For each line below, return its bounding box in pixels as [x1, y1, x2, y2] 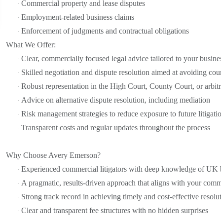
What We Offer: [6, 40, 56, 49]
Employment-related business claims [21, 12, 134, 21]
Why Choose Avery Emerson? [6, 150, 101, 159]
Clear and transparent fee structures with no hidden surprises [21, 206, 208, 215]
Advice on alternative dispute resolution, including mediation [21, 95, 210, 104]
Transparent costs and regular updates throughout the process [21, 123, 210, 132]
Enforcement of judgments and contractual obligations [21, 26, 189, 35]
